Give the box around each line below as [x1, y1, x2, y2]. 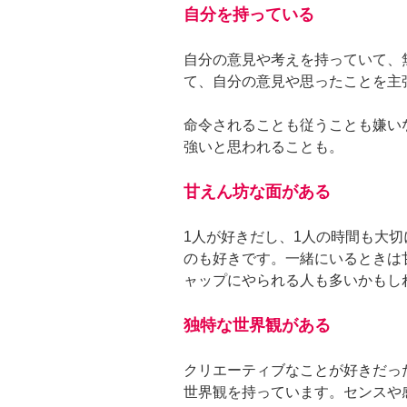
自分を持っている [184, 5, 314, 24]
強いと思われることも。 [184, 138, 343, 154]
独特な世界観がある [184, 315, 331, 334]
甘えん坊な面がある [184, 182, 331, 201]
